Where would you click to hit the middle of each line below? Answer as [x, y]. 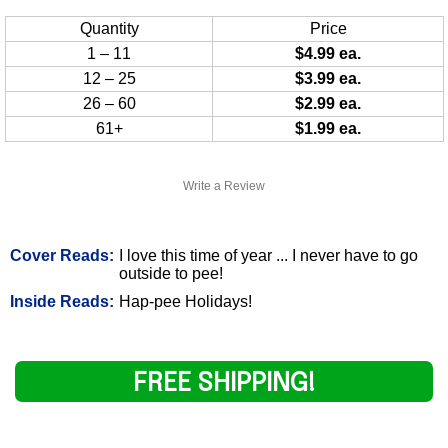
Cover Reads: [62, 255]
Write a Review [224, 185]
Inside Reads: [62, 301]
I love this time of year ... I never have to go [268, 255]
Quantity [109, 28]
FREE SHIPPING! [224, 383]
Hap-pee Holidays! [185, 301]
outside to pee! [171, 273]
